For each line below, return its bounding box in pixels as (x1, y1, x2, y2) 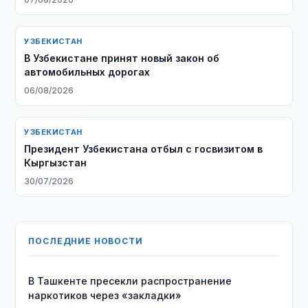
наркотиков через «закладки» (28, 289, 182, 301)
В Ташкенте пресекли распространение (28, 275, 232, 287)
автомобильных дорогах (24, 66, 151, 78)
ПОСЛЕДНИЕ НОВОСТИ (28, 236, 143, 246)
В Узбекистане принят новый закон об (24, 52, 220, 64)
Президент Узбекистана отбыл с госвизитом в (24, 143, 263, 155)
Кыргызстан (24, 157, 87, 168)
